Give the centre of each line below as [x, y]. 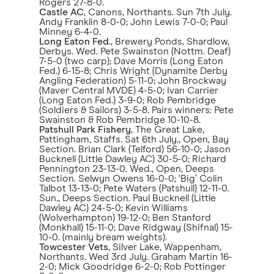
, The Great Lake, [168, 130]
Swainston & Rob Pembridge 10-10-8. [120, 120]
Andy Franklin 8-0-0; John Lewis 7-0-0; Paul [133, 22]
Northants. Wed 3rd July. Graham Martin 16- [136, 257]
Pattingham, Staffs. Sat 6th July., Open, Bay [134, 139]
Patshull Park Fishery [85, 130]
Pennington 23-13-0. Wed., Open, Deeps [127, 169]
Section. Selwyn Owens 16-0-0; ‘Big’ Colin [131, 179]
